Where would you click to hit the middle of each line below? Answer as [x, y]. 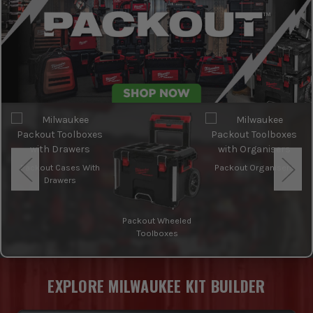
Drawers [60, 180]
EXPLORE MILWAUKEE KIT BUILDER [156, 286]
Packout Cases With [60, 168]
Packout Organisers [254, 168]
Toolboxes [157, 233]
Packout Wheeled [157, 221]
